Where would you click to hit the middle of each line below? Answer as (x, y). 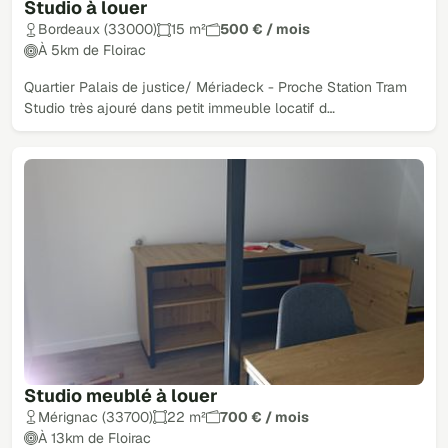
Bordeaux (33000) (97, 29)
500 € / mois (265, 29)
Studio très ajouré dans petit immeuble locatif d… (179, 108)
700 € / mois (264, 416)
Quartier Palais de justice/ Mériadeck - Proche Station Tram (215, 87)
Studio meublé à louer (121, 395)
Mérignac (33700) (95, 416)
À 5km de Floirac (92, 50)
